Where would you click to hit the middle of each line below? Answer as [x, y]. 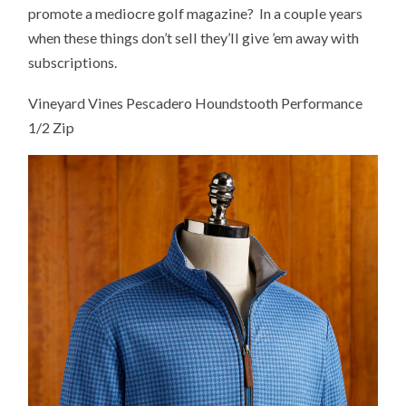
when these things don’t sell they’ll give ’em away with [194, 37]
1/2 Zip [52, 127]
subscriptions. [73, 62]
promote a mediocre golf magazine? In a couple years [196, 13]
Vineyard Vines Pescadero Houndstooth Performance [196, 102]
